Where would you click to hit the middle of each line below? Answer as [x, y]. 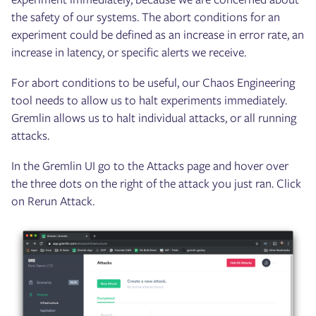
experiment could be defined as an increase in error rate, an [158, 35]
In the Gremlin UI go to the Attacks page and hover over [150, 166]
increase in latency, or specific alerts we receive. [129, 53]
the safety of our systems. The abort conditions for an [146, 17]
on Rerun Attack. [53, 201]
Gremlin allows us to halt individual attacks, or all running [154, 118]
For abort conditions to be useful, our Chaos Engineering [153, 83]
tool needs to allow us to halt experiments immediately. [149, 101]
